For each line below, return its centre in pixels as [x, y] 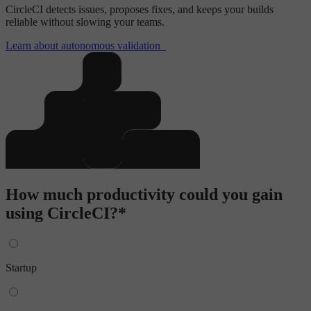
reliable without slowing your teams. [85, 22]
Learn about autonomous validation [83, 45]
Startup [21, 267]
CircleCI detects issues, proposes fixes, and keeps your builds [140, 9]
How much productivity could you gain [144, 194]
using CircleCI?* [66, 213]
